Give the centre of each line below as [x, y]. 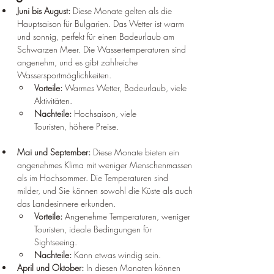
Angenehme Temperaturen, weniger [128, 216]
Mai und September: [54, 152]
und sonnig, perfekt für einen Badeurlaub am [97, 36]
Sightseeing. [56, 242]
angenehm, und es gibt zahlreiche [79, 62]
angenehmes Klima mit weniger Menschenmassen [106, 165]
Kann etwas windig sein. [116, 255]
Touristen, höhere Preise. [76, 126]
